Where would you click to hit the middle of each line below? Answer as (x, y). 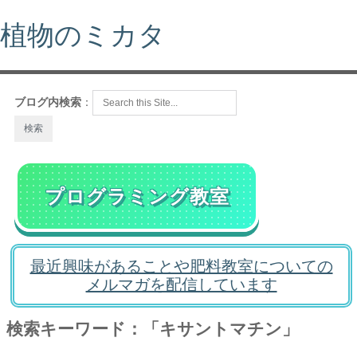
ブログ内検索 (48, 102)
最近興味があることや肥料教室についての (181, 266)
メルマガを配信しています (181, 284)
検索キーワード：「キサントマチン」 (153, 329)
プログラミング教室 (137, 196)
